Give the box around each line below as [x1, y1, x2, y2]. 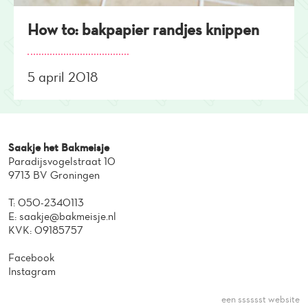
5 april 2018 [27, 68, 98, 85]
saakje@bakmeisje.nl [19, 209, 116, 223]
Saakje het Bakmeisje [8, 140, 109, 154]
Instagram [8, 264, 56, 278]
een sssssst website [221, 293, 300, 305]
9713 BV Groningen [8, 168, 100, 181]
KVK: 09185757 [8, 223, 83, 236]
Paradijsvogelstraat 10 [8, 154, 115, 168]
